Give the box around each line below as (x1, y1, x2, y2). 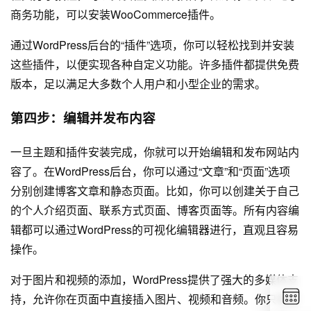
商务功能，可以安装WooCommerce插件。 (10, 6, 221, 22)
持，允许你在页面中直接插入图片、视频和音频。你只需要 (10, 291, 299, 308)
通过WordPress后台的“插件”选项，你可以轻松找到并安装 (10, 36, 294, 53)
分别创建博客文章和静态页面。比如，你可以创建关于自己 (10, 183, 299, 199)
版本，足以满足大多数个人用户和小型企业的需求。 (10, 75, 266, 92)
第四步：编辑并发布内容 (10, 108, 155, 128)
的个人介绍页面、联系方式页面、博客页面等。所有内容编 (10, 202, 299, 219)
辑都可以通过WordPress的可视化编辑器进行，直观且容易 (10, 221, 299, 238)
